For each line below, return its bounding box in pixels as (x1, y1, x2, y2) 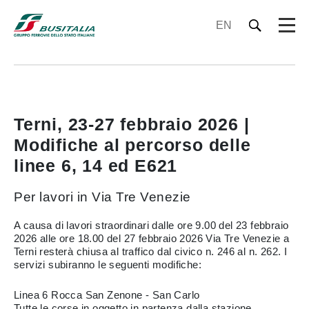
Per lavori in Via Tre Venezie (14, 190, 191, 204)
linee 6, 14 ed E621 (14, 156, 178, 175)
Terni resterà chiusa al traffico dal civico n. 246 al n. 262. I (14, 246, 288, 257)
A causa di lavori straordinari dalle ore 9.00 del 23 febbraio (14, 219, 289, 231)
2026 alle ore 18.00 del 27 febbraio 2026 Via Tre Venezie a (14, 232, 290, 244)
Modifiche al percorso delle (14, 135, 251, 154)
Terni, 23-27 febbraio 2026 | (14, 114, 250, 134)
